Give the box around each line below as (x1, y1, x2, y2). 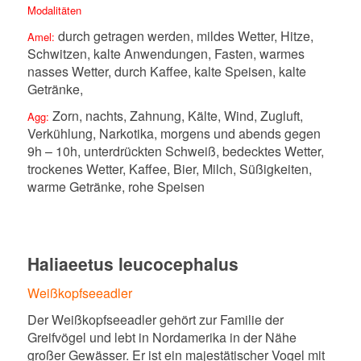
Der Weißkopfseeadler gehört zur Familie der (27, 310, 284, 330)
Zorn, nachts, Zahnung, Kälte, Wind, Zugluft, (52, 106, 303, 126)
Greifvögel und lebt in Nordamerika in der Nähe (27, 328, 297, 347)
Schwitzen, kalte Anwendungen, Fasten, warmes (27, 44, 305, 64)
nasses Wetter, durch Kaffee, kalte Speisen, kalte (27, 62, 306, 81)
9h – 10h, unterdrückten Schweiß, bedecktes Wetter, (27, 142, 324, 161)
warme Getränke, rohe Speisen (27, 177, 205, 197)
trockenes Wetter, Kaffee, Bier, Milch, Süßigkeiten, (27, 160, 312, 179)
